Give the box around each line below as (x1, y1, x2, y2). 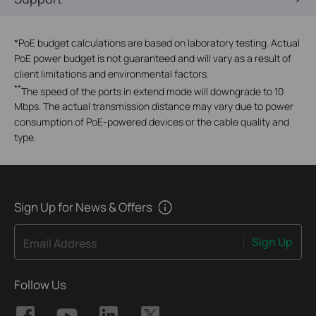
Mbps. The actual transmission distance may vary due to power (14, 99, 293, 114)
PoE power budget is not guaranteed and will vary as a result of (14, 51, 291, 65)
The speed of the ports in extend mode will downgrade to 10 (21, 84, 284, 98)
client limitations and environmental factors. (14, 66, 209, 80)
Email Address (23, 235, 97, 251)
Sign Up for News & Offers (14, 199, 152, 216)
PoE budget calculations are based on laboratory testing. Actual (18, 35, 300, 49)
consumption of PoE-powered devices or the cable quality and (14, 115, 289, 129)
